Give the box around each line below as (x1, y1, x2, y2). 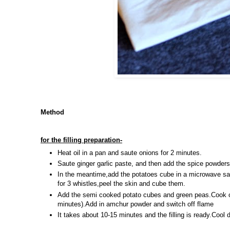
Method (41, 108, 64, 117)
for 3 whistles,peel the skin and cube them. (57, 180, 185, 188)
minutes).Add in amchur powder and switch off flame (57, 200, 214, 208)
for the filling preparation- (41, 136, 122, 144)
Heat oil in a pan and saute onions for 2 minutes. (57, 148, 202, 157)
